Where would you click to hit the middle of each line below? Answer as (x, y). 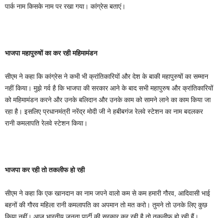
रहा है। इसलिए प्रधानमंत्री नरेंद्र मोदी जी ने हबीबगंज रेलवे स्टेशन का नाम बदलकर (104, 111)
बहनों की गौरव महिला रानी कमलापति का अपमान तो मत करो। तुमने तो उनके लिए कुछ (106, 205)
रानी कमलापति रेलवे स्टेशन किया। (46, 123)
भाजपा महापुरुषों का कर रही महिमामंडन (51, 53)
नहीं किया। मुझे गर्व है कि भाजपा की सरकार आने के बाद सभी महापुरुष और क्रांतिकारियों (109, 88)
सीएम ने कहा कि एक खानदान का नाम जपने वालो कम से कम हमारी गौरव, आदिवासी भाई (108, 193)
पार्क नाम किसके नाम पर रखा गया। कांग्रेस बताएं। (65, 6)
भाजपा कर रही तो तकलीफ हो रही (45, 170)
